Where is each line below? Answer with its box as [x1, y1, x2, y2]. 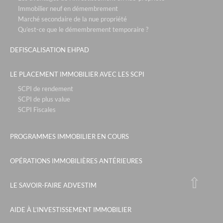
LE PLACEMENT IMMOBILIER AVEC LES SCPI [10, 70, 144, 79]
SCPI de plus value [18, 95, 70, 104]
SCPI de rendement [18, 85, 73, 93]
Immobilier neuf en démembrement [18, 4, 118, 12]
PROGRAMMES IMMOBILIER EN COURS [10, 132, 129, 140]
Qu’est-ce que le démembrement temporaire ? [18, 25, 148, 33]
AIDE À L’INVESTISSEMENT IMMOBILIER [10, 206, 131, 214]
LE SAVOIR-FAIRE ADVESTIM [10, 181, 97, 189]
